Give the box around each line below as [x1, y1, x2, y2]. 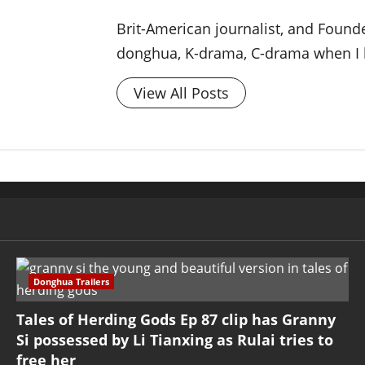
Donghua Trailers [33, 275, 109, 288]
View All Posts [134, 83, 230, 103]
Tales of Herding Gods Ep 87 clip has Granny [15, 310, 336, 330]
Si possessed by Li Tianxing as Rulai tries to [15, 330, 333, 350]
